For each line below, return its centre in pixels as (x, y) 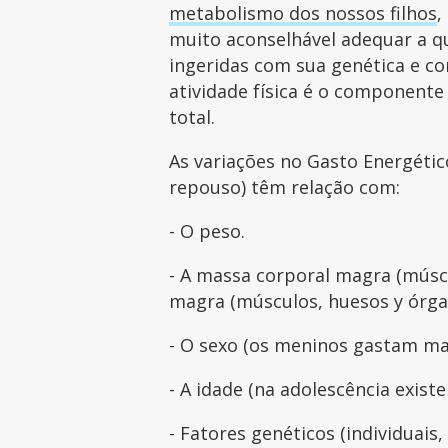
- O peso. (210, 230)
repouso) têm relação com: (287, 186)
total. (195, 116)
